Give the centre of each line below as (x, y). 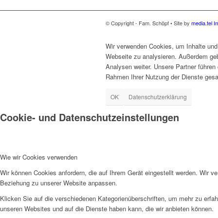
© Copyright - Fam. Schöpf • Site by (148, 23)
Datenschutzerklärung (158, 97)
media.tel (202, 23)
